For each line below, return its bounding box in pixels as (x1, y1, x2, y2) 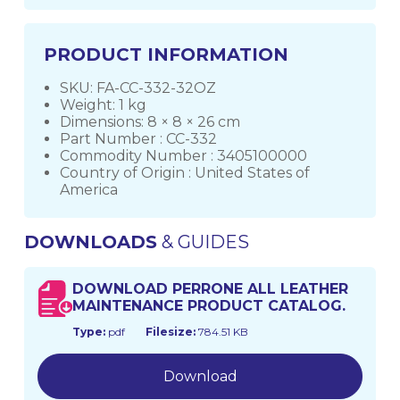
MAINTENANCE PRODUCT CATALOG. (71, 297, 346, 315)
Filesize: (145, 325, 196, 339)
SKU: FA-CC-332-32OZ (60, 79, 217, 96)
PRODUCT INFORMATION (44, 43, 289, 65)
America (60, 180, 119, 198)
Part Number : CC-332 (60, 129, 218, 147)
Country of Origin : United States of (60, 163, 311, 181)
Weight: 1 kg (60, 96, 147, 113)
